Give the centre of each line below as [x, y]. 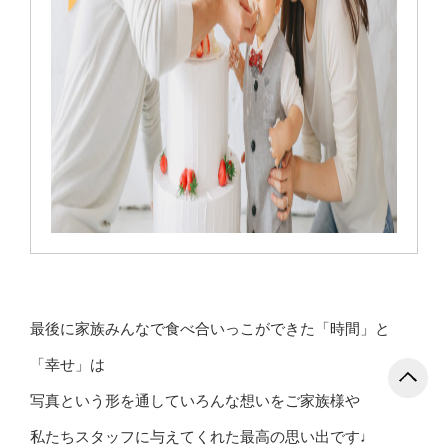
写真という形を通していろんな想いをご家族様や [195, 400]
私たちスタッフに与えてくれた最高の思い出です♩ [202, 436]
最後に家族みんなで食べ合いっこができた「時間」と [210, 328]
